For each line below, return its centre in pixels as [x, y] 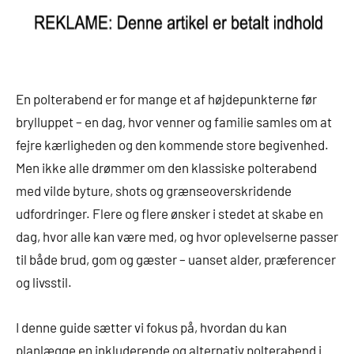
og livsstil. [44, 282]
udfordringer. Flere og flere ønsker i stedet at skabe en [169, 214]
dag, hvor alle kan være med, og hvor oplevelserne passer [177, 237]
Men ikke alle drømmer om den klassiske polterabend [166, 168]
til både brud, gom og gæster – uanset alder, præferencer [176, 260]
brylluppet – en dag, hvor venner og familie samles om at [174, 122]
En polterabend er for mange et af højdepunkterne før [166, 99]
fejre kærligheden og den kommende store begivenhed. [172, 145]
